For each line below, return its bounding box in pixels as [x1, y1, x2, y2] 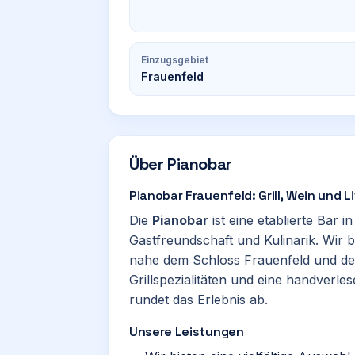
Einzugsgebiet [141, 54, 208, 66]
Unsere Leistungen [129, 323, 244, 340]
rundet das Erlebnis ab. [129, 292, 268, 307]
